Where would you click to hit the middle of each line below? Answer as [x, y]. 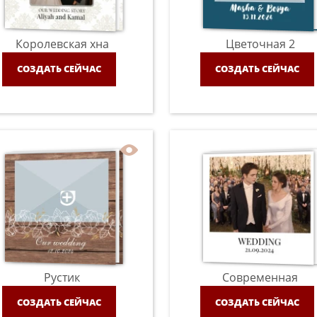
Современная [260, 277]
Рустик [62, 277]
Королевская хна [62, 44]
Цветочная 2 [260, 44]
